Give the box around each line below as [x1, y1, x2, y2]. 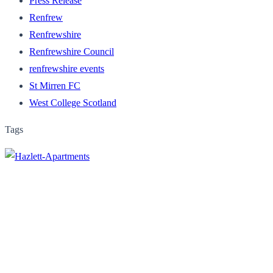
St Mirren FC [29, 80, 80, 91]
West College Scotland [29, 97, 116, 108]
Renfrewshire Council [29, 46, 114, 57]
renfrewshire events [29, 63, 104, 74]
